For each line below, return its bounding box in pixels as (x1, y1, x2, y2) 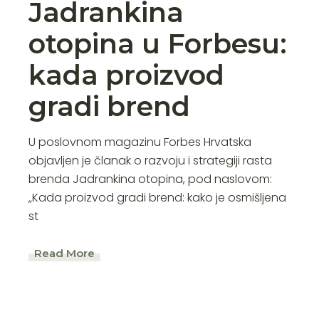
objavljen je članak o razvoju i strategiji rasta (28, 152, 273, 169)
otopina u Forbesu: (28, 26, 288, 61)
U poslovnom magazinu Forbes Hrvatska (28, 133, 252, 150)
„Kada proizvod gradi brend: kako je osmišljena (28, 189, 287, 206)
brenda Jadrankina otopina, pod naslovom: (28, 170, 273, 187)
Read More (34, 246, 95, 261)
